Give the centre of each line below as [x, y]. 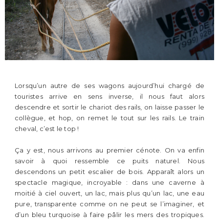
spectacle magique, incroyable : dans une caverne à [109, 182]
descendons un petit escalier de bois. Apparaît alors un [109, 172]
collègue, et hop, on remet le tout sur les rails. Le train [109, 118]
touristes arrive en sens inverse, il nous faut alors [109, 96]
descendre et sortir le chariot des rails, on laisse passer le [109, 107]
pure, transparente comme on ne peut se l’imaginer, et [109, 204]
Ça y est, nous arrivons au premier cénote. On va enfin [109, 150]
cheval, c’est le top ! [47, 129]
